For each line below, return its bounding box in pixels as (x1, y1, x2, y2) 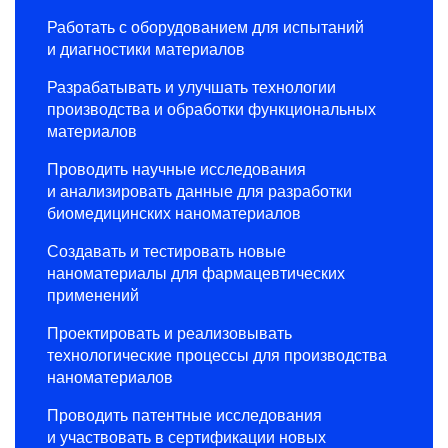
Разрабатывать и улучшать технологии (47, 78, 336, 96)
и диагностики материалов (47, 40, 245, 58)
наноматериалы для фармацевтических (47, 264, 345, 282)
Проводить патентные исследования (47, 406, 322, 424)
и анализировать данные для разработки (47, 182, 352, 200)
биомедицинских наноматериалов (47, 204, 301, 222)
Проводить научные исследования (47, 160, 306, 178)
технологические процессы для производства (47, 346, 387, 364)
